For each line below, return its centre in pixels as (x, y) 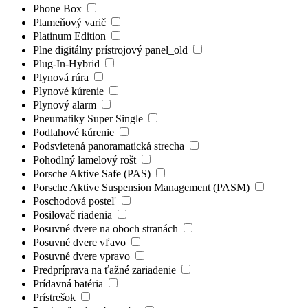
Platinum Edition (71, 36)
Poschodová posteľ (76, 201)
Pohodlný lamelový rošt (86, 159)
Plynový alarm (66, 104)
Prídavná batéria (69, 283)
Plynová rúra (62, 77)
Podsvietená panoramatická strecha (110, 146)
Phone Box (59, 8)
